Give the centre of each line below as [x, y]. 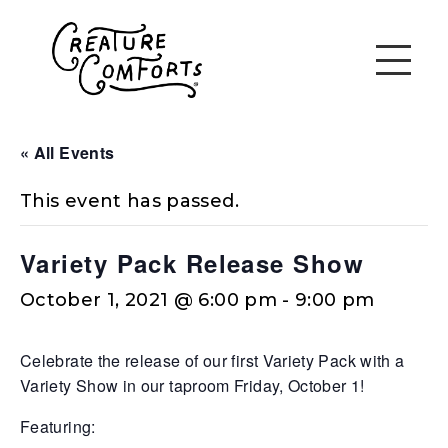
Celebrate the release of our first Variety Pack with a [212, 360]
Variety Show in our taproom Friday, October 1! [192, 385]
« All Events [67, 152]
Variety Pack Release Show [192, 262]
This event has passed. [129, 200]
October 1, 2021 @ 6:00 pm [148, 299]
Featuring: [58, 426]
